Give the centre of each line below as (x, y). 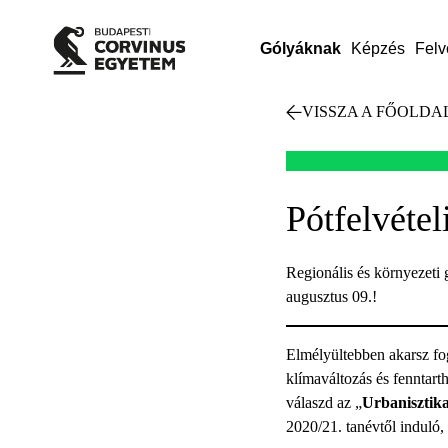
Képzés (377, 48)
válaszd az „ (323, 402)
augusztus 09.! (331, 296)
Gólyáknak (300, 48)
